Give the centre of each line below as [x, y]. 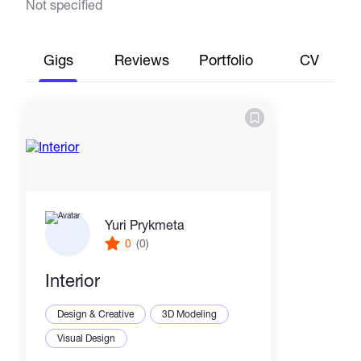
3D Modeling [190, 314]
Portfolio [226, 60]
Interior [73, 281]
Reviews [142, 60]
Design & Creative [96, 314]
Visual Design [87, 338]
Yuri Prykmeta [145, 224]
